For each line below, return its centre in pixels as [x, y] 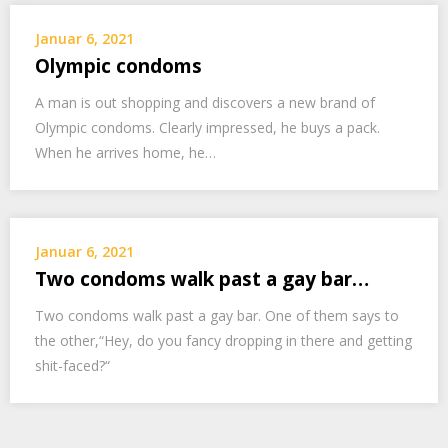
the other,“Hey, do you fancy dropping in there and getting [223, 340]
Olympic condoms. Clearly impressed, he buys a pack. [207, 127]
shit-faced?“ [72, 365]
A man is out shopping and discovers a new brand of [205, 102]
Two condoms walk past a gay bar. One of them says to [217, 315]
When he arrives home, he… [125, 152]
